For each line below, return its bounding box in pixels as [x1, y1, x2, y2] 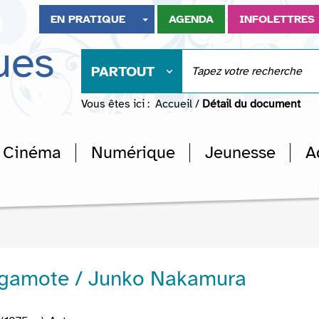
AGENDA [169, 12, 214, 26]
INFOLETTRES [239, 12, 315, 26]
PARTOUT [91, 63, 155, 80]
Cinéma [3, 142, 61, 163]
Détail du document [202, 97, 300, 111]
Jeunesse [205, 142, 276, 163]
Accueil [155, 97, 192, 111]
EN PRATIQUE [51, 12, 126, 26]
